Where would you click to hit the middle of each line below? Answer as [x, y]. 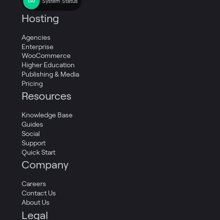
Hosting [40, 18]
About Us [36, 203]
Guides [32, 124]
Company [45, 165]
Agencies [36, 37]
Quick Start [39, 152]
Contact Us [39, 193]
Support [34, 143]
